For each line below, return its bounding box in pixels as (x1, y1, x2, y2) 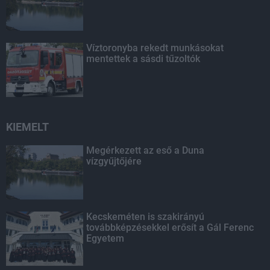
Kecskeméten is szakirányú (86, 210, 205, 222)
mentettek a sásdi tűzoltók (86, 52, 201, 64)
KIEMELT (6, 120, 49, 133)
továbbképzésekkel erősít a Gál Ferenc (86, 221, 254, 233)
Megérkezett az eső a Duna (86, 144, 205, 156)
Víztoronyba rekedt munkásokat (86, 42, 224, 54)
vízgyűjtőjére (86, 155, 142, 167)
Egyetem (86, 232, 125, 244)
